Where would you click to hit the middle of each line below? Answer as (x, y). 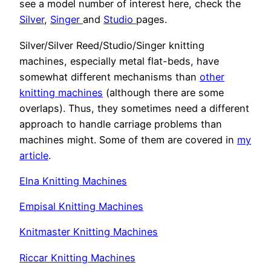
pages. (152, 20)
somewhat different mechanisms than (109, 77)
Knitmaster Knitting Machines (89, 232)
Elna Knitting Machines (73, 181)
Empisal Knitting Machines (81, 207)
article (34, 155)
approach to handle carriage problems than (121, 124)
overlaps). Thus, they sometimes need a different (134, 108)
